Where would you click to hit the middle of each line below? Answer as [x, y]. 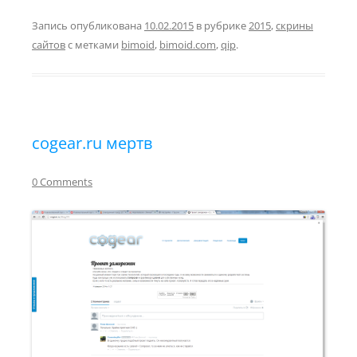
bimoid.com [188, 44]
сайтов [49, 44]
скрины [294, 25]
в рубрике [221, 25]
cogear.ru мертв [92, 143]
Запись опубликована [88, 25]
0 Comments [62, 181]
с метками [93, 44]
